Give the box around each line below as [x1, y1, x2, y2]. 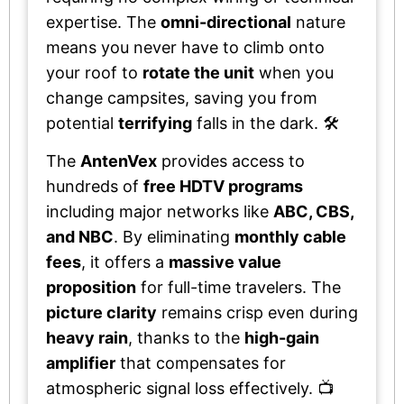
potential [46, 113, 118, 133]
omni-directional [161, 12, 291, 32]
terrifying [118, 113, 192, 133]
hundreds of [46, 176, 143, 196]
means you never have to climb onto [46, 37, 325, 57]
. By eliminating [114, 226, 234, 246]
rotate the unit [142, 62, 254, 82]
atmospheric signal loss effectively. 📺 [46, 378, 334, 398]
